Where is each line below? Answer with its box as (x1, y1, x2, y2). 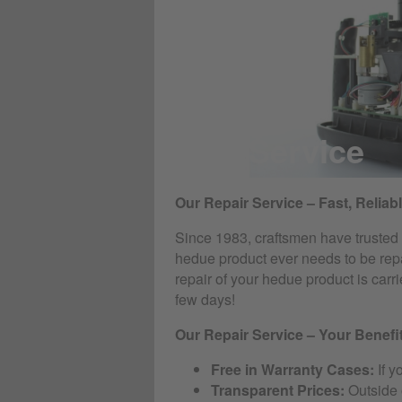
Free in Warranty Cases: (211, 359, 374, 380)
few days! (175, 289, 235, 310)
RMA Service (166, 127, 364, 173)
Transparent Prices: (211, 380, 345, 400)
